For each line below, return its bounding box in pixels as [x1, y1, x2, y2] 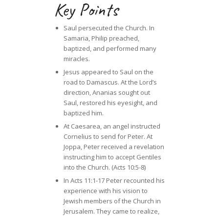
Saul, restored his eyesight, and [63, 98, 157, 108]
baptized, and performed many [63, 44, 156, 53]
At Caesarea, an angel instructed [63, 122, 160, 131]
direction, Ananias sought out [63, 88, 150, 97]
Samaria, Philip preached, [63, 34, 139, 43]
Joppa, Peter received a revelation [63, 142, 164, 152]
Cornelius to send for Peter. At [63, 132, 153, 141]
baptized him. [63, 109, 104, 118]
